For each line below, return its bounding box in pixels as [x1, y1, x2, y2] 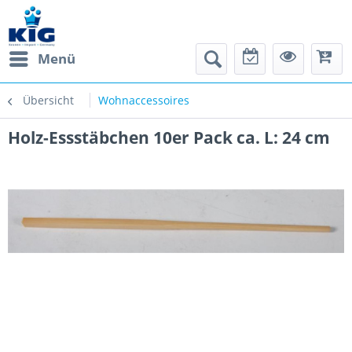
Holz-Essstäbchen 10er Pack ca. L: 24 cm [8, 126, 330, 148]
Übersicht [23, 93, 74, 108]
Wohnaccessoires [98, 93, 189, 108]
